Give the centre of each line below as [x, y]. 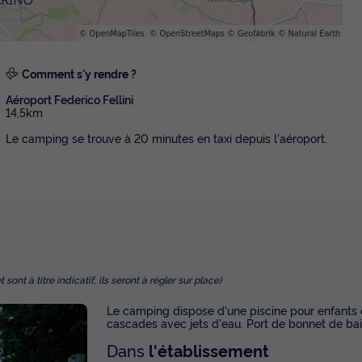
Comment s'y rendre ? [79, 74]
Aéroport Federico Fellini [69, 99]
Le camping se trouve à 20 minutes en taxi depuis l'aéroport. [166, 138]
